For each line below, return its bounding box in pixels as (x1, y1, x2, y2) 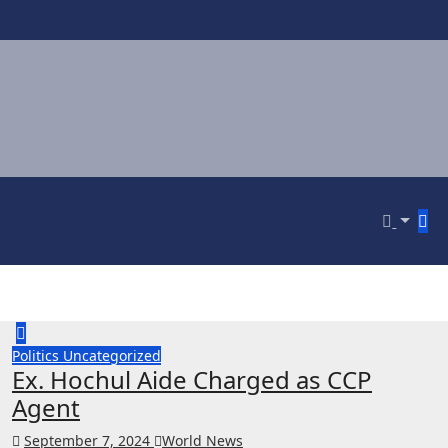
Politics (12, 345, 63, 365)
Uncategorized (63, 345, 161, 365)
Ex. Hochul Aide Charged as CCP (12, 362, 372, 396)
